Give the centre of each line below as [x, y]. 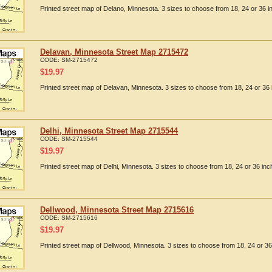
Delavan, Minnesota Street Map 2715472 [114, 52]
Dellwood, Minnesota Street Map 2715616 [117, 210]
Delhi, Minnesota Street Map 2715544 [109, 131]
